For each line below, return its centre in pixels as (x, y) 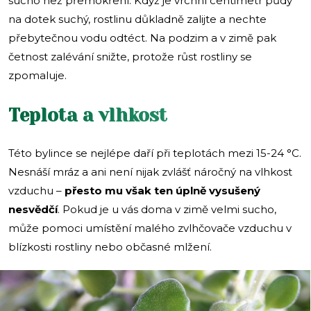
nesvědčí (33, 210)
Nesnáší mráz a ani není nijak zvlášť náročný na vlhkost (150, 172)
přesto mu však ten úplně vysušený (162, 191)
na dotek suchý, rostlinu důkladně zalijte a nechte (137, 19)
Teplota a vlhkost (88, 116)
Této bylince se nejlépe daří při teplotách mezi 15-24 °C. (155, 153)
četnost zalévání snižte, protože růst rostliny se (130, 57)
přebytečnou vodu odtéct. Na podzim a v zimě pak (142, 38)
